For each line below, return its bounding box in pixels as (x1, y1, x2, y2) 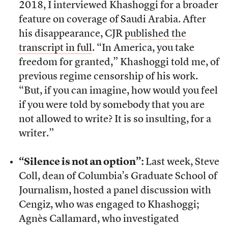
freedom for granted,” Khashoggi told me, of (18, 58, 219, 68)
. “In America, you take (92, 43, 194, 54)
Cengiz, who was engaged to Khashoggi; (18, 200, 199, 211)
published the (124, 29, 186, 40)
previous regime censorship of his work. (18, 72, 198, 82)
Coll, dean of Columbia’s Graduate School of (18, 172, 217, 182)
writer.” (18, 129, 54, 139)
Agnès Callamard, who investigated (18, 214, 179, 225)
